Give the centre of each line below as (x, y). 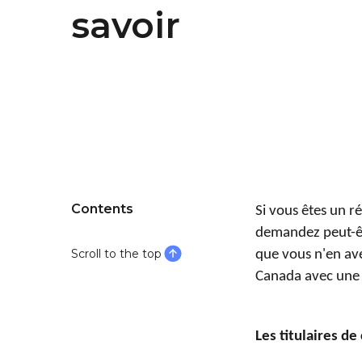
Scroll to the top (116, 254)
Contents (102, 209)
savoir (126, 25)
